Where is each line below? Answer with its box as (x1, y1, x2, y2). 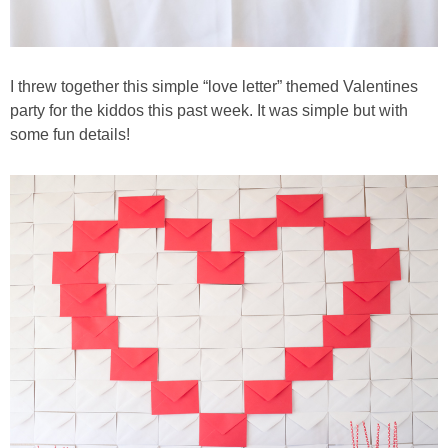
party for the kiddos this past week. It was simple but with (10, 101, 408, 119)
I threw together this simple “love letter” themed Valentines (10, 77, 418, 95)
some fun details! (10, 125, 130, 143)
